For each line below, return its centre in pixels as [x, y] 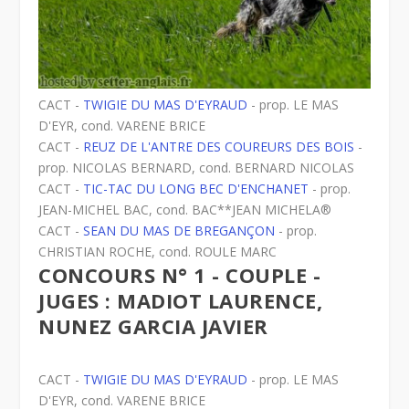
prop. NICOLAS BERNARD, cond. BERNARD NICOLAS [197, 168]
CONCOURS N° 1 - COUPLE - [180, 275]
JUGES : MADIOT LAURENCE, [181, 301]
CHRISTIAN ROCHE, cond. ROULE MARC [158, 252]
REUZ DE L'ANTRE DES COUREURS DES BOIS [219, 147]
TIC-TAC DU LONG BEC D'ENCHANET [196, 189]
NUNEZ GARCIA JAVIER [153, 326]
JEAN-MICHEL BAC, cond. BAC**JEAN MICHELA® [185, 210]
